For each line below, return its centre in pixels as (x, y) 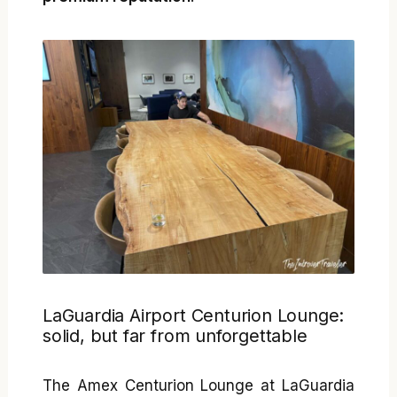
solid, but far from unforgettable (175, 335)
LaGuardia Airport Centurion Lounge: (194, 315)
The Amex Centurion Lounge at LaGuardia (198, 386)
